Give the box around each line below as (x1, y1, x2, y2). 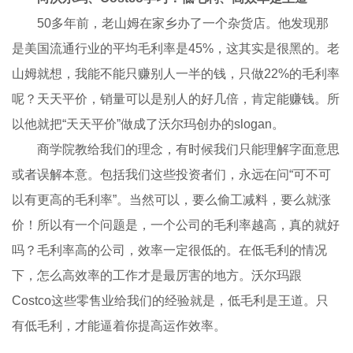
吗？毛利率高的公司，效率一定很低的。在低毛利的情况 (12, 243, 328, 257)
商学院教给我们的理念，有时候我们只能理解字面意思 (12, 142, 340, 156)
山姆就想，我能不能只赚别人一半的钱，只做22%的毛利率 (12, 66, 340, 80)
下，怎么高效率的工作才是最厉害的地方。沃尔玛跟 (12, 268, 303, 282)
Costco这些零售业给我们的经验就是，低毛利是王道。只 (12, 293, 329, 307)
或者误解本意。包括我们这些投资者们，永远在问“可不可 (12, 167, 332, 181)
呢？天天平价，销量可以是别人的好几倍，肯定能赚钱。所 (12, 91, 340, 106)
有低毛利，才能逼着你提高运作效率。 (12, 318, 227, 333)
